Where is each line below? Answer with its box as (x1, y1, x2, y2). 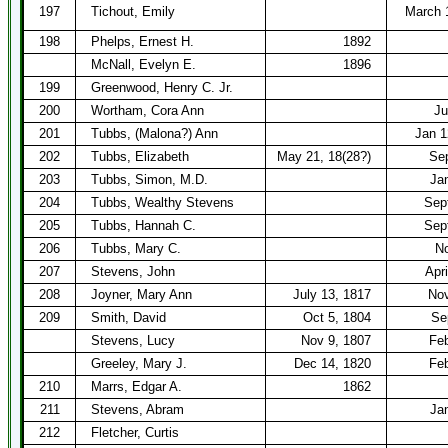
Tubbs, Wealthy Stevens (91, 195, 234, 210)
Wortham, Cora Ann (91, 103, 204, 118)
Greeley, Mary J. (91, 356, 187, 371)
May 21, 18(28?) (277, 149, 371, 164)
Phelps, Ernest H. (91, 34, 194, 49)
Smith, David (91, 310, 166, 325)
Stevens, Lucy (91, 333, 175, 348)
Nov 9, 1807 (301, 333, 371, 348)
